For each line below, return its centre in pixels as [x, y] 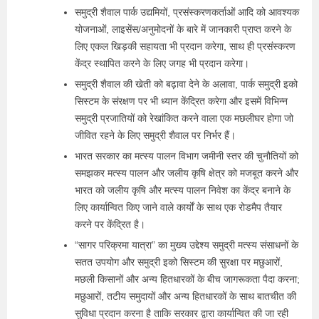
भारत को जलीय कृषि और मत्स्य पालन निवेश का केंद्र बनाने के [183, 190]
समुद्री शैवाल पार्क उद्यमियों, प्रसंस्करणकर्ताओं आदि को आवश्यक [187, 12]
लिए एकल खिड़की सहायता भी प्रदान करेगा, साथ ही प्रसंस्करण [185, 46]
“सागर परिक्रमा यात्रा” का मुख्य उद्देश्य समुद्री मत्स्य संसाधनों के [187, 245]
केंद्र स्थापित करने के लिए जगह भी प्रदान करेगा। [162, 63]
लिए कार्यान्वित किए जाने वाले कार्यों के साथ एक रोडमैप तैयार [178, 207]
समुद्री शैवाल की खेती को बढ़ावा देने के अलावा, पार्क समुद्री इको [186, 84]
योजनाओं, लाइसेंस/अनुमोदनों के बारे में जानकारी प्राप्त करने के [183, 29]
